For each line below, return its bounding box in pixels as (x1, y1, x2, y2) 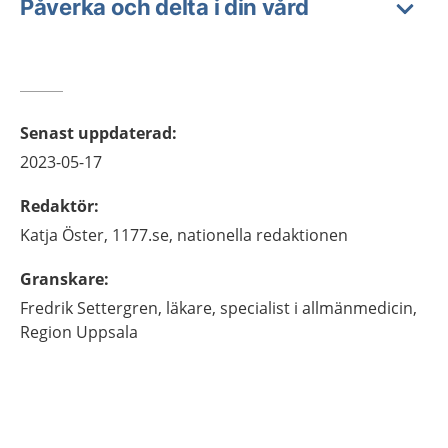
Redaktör (20, 194, 94, 217)
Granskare (20, 267, 104, 290)
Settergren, (77, 296, 162, 319)
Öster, (62, 223, 108, 246)
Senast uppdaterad (20, 121, 172, 144)
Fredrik (20, 296, 73, 319)
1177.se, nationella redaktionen (112, 223, 348, 246)
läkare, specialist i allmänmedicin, (166, 296, 417, 319)
